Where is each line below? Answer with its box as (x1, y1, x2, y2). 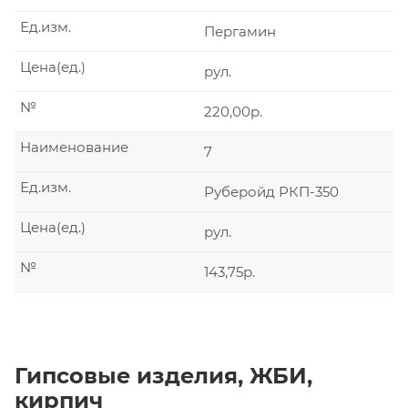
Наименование (20, 138, 128, 156)
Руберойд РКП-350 (204, 183, 339, 200)
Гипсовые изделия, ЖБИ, (15, 362, 312, 389)
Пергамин (204, 23, 276, 40)
